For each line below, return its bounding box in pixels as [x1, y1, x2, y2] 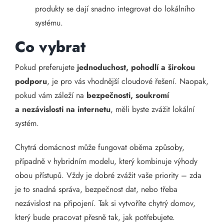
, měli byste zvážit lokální [110, 103, 194, 115]
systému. [35, 17, 63, 28]
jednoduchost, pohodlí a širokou [77, 61, 195, 73]
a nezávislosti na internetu [15, 103, 110, 115]
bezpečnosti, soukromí [86, 89, 169, 101]
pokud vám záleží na [15, 89, 86, 101]
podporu [15, 75, 47, 87]
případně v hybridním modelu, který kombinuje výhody [15, 155, 197, 167]
